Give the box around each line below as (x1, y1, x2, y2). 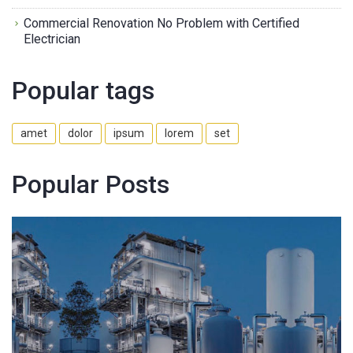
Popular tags (12, 75, 154, 106)
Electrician (24, 31, 80, 46)
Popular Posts (12, 169, 169, 199)
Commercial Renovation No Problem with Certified (24, 15, 299, 31)
